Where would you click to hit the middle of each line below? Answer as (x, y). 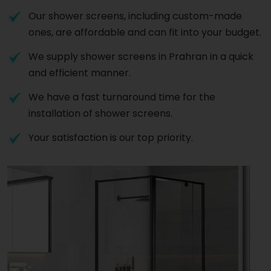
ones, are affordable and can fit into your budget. (145, 32)
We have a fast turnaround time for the (122, 97)
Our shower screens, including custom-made (135, 16)
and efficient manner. (80, 73)
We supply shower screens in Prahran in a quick (141, 56)
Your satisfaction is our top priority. (111, 137)
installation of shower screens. (100, 113)
